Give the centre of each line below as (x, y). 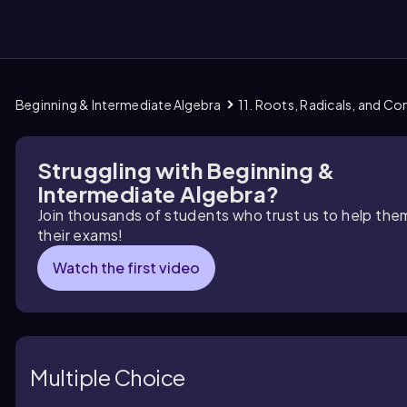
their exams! (80, 235)
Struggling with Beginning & (186, 170)
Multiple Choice (108, 377)
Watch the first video (126, 268)
